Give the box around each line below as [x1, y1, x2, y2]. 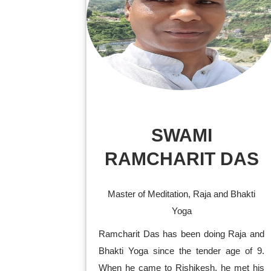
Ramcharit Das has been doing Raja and [99, 229, 264, 239]
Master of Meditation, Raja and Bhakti [108, 189, 255, 199]
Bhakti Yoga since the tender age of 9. [99, 246, 264, 256]
